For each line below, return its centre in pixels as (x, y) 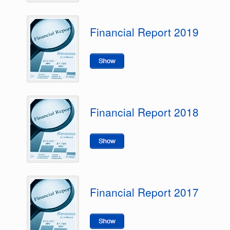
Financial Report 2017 (144, 192)
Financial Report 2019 (144, 32)
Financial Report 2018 (144, 112)
